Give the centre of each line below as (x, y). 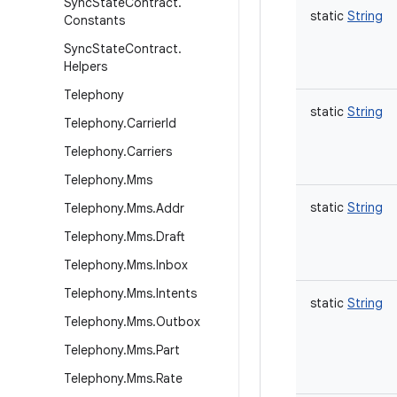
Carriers (149, 152)
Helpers (86, 66)
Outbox (178, 322)
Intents (176, 293)
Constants (94, 20)
